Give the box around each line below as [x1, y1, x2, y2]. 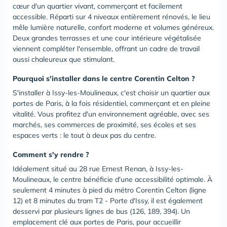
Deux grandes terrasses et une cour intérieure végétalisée [13, 33, 201, 43]
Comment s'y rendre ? [13, 150, 89, 159]
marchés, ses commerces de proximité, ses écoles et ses [13, 120, 196, 129]
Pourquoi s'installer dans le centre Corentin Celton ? [13, 74, 195, 83]
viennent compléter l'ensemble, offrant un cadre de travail [13, 44, 200, 53]
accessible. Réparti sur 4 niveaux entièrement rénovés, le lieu [13, 12, 210, 21]
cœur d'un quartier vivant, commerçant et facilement [13, 2, 182, 11]
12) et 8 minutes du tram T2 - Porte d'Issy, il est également [13, 196, 203, 205]
